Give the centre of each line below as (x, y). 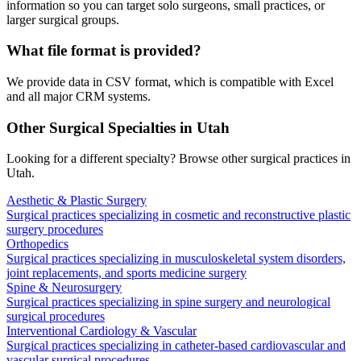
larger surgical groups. (63, 19)
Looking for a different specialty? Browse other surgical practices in (178, 159)
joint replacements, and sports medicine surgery (127, 273)
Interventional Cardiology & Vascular (102, 331)
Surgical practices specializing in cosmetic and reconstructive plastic (178, 215)
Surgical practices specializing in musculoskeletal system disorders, (176, 259)
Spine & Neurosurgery (64, 288)
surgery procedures (55, 230)
